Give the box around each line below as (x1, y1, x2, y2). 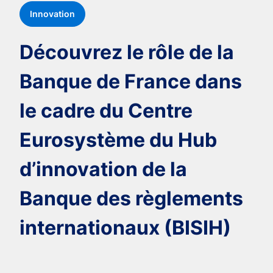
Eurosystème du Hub (19, 127, 217, 152)
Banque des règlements (19, 186, 243, 210)
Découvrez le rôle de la (19, 40, 234, 64)
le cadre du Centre (19, 98, 193, 122)
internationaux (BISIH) (19, 215, 231, 239)
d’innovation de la (19, 157, 187, 181)
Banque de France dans (19, 69, 242, 93)
